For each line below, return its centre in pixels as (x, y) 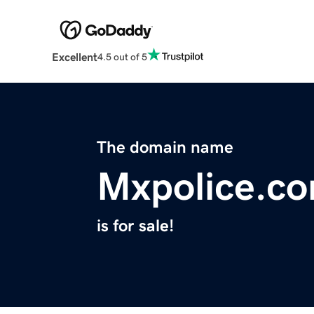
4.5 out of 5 (122, 56)
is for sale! (135, 226)
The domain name (165, 148)
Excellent (74, 57)
